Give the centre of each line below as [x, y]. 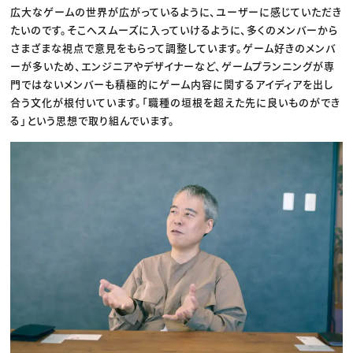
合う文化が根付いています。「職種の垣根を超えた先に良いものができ [176, 102]
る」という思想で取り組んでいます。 [93, 120]
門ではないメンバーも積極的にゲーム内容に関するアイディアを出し [172, 84]
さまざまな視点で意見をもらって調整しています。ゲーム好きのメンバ [173, 47]
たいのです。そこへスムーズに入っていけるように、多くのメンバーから [175, 29]
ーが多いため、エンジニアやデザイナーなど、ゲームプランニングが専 [173, 65]
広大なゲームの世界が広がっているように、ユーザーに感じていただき [176, 11]
